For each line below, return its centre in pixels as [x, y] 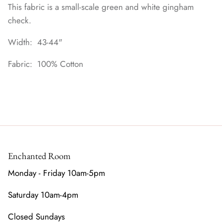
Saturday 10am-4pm [43, 195]
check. [20, 21]
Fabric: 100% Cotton [46, 64]
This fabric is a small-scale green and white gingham [101, 7]
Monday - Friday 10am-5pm [56, 173]
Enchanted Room [39, 156]
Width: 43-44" [35, 42]
